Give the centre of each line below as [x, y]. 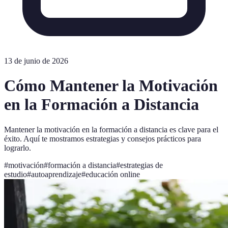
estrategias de [141, 165]
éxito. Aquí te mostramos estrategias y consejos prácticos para [103, 138]
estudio [16, 174]
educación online [113, 174]
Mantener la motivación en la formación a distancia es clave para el [111, 129]
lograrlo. [18, 148]
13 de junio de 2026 [36, 61]
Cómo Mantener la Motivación [111, 86]
